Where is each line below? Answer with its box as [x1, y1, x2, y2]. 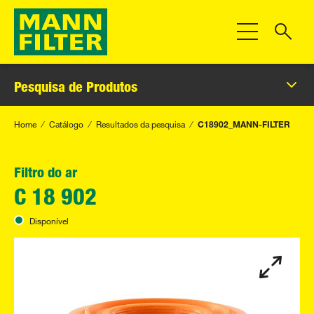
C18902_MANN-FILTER [198, 114, 290, 131]
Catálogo [49, 114, 83, 131]
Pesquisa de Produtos [14, 77, 137, 95]
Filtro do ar [14, 163, 77, 180]
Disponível [29, 211, 69, 228]
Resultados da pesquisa [96, 114, 185, 131]
